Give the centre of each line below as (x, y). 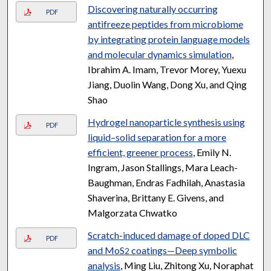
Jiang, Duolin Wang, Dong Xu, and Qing (167, 84)
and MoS (106, 250)
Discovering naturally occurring (152, 8)
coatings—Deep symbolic (183, 250)
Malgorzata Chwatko (132, 212)
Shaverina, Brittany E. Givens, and (155, 197)
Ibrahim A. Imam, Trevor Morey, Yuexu (167, 69)
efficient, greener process (140, 152)
